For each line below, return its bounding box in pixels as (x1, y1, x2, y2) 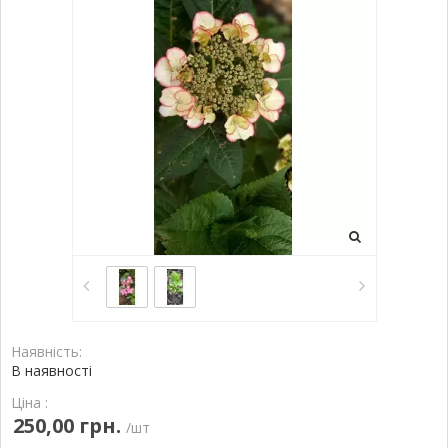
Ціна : (11, 392, 48, 412)
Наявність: (11, 341, 82, 361)
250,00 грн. (13, 411, 121, 439)
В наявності (11, 360, 92, 380)
